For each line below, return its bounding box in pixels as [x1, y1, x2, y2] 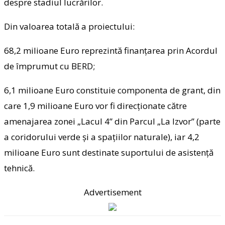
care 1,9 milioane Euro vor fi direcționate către [4, 99, 187, 111]
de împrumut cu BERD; [4, 60, 95, 72]
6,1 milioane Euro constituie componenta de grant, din [4, 84, 220, 96]
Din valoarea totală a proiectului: [4, 20, 135, 32]
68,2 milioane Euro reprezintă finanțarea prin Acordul [4, 44, 217, 56]
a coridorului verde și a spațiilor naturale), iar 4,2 [4, 131, 199, 143]
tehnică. [4, 162, 35, 174]
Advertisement [83, 186, 142, 198]
